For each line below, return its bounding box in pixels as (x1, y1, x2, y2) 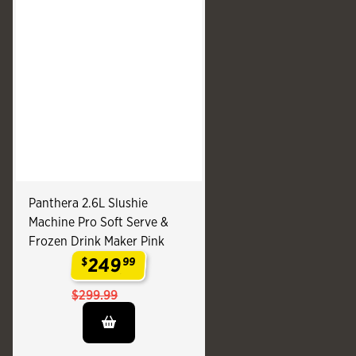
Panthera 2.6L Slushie (29, 195, 148, 211)
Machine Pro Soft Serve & (29, 214, 168, 230)
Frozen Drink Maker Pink (29, 233, 164, 249)
